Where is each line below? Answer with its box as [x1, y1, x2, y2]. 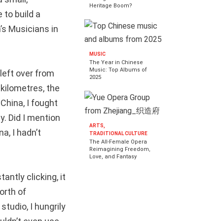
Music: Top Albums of [89, 66, 147, 73]
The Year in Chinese [89, 59, 143, 66]
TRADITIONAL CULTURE [89, 130, 147, 136]
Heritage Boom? [89, 2, 132, 9]
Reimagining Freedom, [89, 146, 150, 152]
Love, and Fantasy [89, 153, 137, 160]
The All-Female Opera [89, 138, 147, 145]
